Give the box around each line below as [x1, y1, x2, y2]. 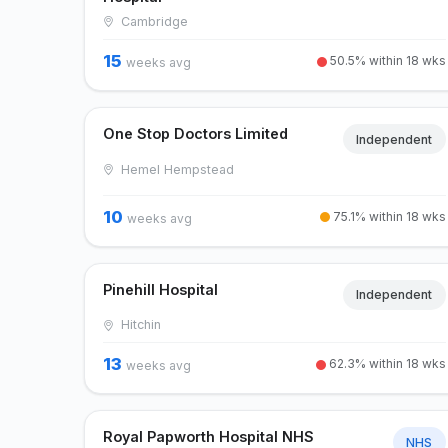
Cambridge [116, 13, 188, 29]
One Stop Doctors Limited [103, 124, 289, 142]
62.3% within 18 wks [325, 356, 446, 372]
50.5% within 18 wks [326, 52, 446, 68]
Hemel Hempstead [116, 161, 234, 177]
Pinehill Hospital [103, 280, 219, 298]
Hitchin [116, 317, 161, 333]
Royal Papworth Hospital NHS [103, 428, 315, 446]
